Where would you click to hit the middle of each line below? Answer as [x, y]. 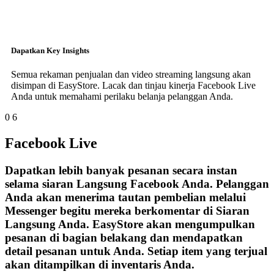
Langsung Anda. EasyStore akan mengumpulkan [130, 224]
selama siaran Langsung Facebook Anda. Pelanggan [137, 184]
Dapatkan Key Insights [50, 51]
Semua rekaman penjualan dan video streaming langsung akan [131, 75]
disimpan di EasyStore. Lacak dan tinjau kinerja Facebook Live [133, 86]
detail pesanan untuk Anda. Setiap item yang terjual [136, 251]
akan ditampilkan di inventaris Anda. [100, 265]
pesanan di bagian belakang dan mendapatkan [124, 238]
